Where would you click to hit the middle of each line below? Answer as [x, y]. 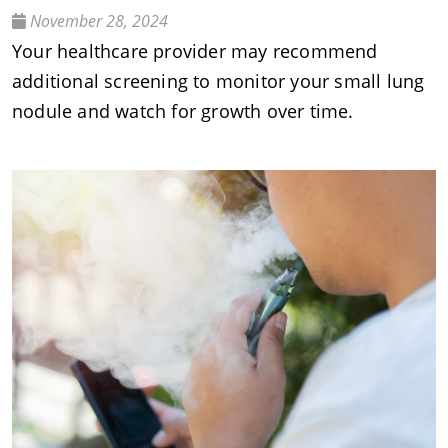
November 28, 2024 [97, 21]
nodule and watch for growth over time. [183, 111]
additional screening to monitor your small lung [218, 81]
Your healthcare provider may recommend [195, 51]
